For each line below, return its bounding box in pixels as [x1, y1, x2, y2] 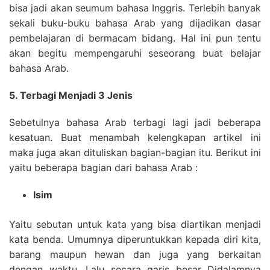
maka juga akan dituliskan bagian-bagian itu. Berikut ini [9, 146, 261, 159]
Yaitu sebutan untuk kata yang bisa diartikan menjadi [9, 218, 261, 230]
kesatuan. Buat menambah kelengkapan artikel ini [9, 131, 261, 143]
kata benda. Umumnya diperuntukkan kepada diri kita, [9, 233, 261, 245]
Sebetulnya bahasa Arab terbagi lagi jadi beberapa [9, 116, 261, 128]
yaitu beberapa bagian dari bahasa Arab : [9, 162, 198, 174]
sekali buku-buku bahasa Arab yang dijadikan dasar [9, 17, 261, 29]
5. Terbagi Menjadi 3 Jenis [9, 89, 133, 101]
